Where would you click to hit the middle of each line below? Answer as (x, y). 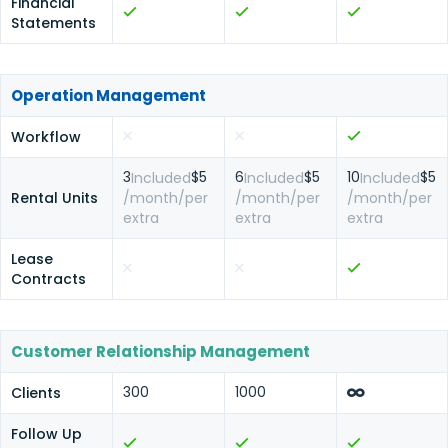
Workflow (46, 137)
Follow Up (46, 434)
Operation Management (108, 95)
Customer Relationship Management (160, 351)
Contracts (48, 279)
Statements (53, 23)
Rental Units (54, 198)
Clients (36, 393)
